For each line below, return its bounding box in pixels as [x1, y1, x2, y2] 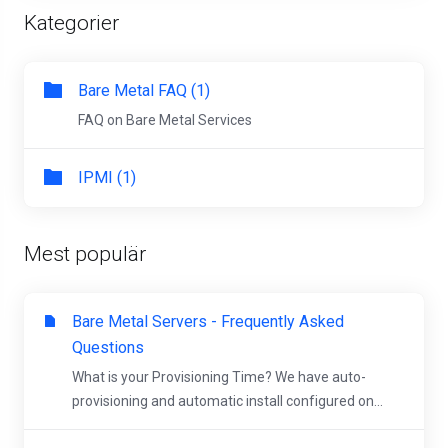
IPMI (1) [78, 168, 136, 187]
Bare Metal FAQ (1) [78, 81, 210, 100]
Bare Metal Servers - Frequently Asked [72, 312, 344, 331]
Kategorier [24, 11, 119, 35]
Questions [72, 338, 144, 357]
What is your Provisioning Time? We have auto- [72, 369, 366, 385]
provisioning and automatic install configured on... [72, 393, 383, 409]
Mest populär [24, 242, 146, 266]
